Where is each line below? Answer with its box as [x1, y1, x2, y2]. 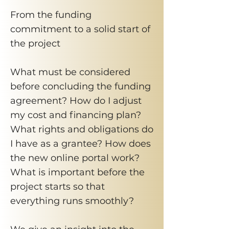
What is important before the [10, 167, 145, 178]
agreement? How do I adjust [10, 95, 142, 106]
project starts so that [10, 181, 105, 192]
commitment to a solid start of [10, 24, 150, 35]
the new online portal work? [10, 152, 140, 164]
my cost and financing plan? [10, 109, 141, 121]
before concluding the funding [10, 81, 151, 92]
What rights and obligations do [10, 124, 153, 135]
